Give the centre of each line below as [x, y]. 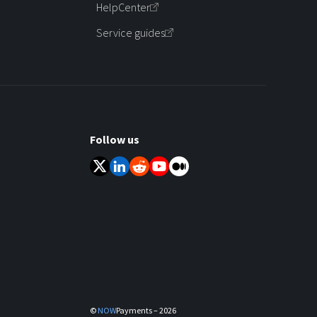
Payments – [138, 310]
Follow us [115, 139]
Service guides [131, 32]
